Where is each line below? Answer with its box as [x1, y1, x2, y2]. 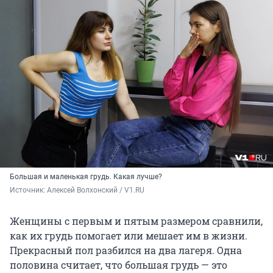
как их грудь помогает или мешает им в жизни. [10, 229, 247, 243]
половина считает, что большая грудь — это [10, 258, 227, 272]
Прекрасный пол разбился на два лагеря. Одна [10, 244, 242, 257]
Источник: [10, 186, 47, 195]
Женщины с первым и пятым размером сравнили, [10, 214, 263, 228]
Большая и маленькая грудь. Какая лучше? [10, 172, 162, 182]
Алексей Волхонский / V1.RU [47, 186, 144, 195]
